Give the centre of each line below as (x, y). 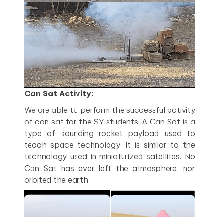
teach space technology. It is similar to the (110, 145)
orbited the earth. (57, 179)
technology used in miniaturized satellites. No (110, 156)
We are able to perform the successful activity (110, 110)
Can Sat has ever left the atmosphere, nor (110, 168)
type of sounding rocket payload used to (110, 133)
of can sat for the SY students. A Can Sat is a (110, 121)
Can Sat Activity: (59, 93)
